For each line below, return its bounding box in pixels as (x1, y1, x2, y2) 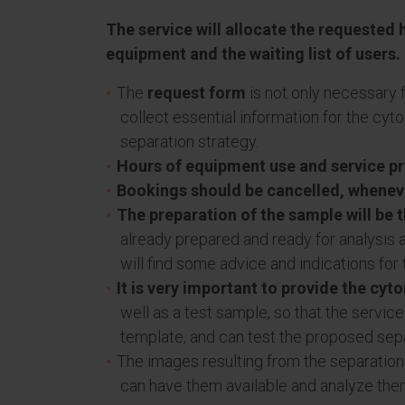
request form (147, 83, 246, 102)
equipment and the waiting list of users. (106, 44, 400, 63)
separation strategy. (120, 132, 259, 151)
